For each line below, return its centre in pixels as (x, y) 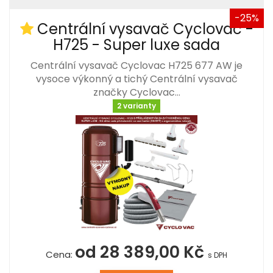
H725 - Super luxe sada (136, 44)
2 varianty (136, 106)
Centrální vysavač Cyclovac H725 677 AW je (136, 65)
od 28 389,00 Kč (141, 252)
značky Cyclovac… (136, 92)
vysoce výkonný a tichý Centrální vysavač (136, 79)
